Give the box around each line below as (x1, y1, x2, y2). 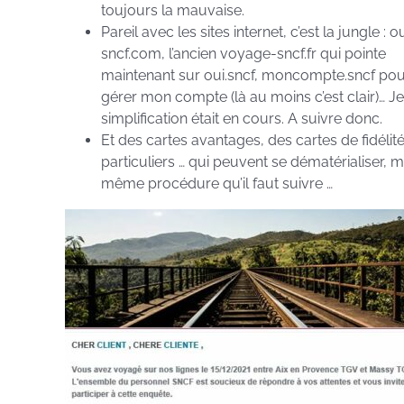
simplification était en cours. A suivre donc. (101, 110, 382, 128)
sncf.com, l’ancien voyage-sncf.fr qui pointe (101, 45, 386, 63)
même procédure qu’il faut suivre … (101, 175, 333, 193)
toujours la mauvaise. (101, 2, 244, 20)
